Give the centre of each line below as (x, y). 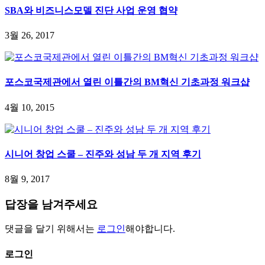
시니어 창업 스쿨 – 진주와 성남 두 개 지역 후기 (103, 154)
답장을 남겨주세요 (51, 204)
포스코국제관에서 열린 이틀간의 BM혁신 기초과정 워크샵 (127, 82)
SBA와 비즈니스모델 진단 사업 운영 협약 (91, 10)
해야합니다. (150, 229)
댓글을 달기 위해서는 (51, 229)
